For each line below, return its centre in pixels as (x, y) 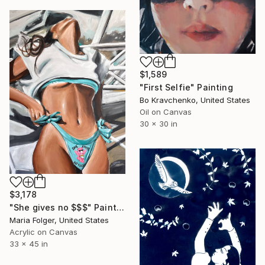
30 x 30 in (159, 124)
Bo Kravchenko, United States (195, 100)
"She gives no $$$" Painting (120, 207)
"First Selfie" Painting (186, 88)
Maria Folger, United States (59, 220)
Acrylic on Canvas (43, 232)
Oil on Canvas (166, 112)
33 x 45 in (29, 243)
